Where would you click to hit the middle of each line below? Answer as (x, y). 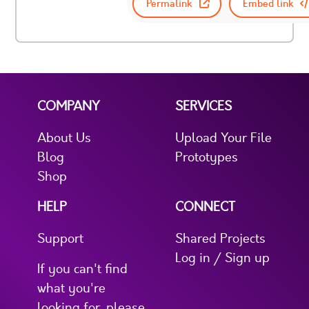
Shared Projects (220, 238)
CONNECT (205, 207)
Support (60, 238)
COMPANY (69, 106)
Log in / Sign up (222, 258)
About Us (64, 138)
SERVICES (203, 106)
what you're (71, 288)
